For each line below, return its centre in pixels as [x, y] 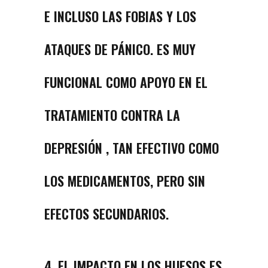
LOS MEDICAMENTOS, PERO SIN [125, 181]
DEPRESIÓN [73, 148]
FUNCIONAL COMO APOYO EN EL [126, 82]
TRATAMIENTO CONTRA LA [112, 115]
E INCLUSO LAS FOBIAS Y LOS [120, 16]
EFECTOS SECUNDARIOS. [106, 214]
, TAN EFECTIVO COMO [162, 148]
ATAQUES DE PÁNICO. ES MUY [120, 49]
